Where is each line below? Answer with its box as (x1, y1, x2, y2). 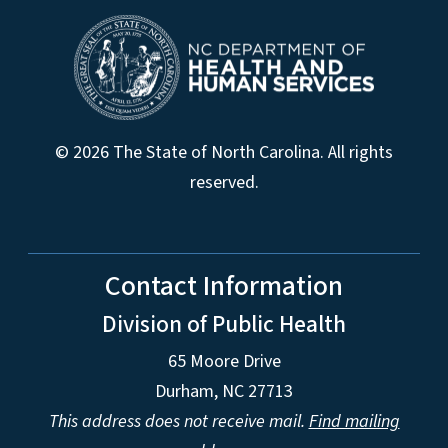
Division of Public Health (102, 308, 346, 342)
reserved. (189, 170, 259, 196)
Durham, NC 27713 (155, 379, 293, 405)
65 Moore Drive (167, 349, 281, 375)
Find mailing (308, 409, 400, 435)
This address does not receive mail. (48, 409, 309, 435)
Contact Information (105, 266, 343, 307)
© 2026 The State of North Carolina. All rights (55, 140, 393, 166)
